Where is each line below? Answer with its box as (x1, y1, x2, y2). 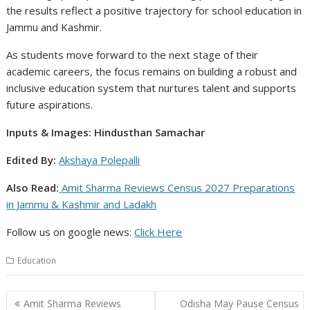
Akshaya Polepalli (59, 153, 140, 167)
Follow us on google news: (6, 225, 135, 239)
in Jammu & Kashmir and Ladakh (6, 197, 157, 212)
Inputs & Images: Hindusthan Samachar (6, 125, 206, 140)
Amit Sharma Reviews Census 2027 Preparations (62, 181, 295, 195)
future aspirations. (6, 98, 93, 112)
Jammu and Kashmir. (6, 20, 102, 35)
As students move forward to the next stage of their (6, 48, 259, 62)
